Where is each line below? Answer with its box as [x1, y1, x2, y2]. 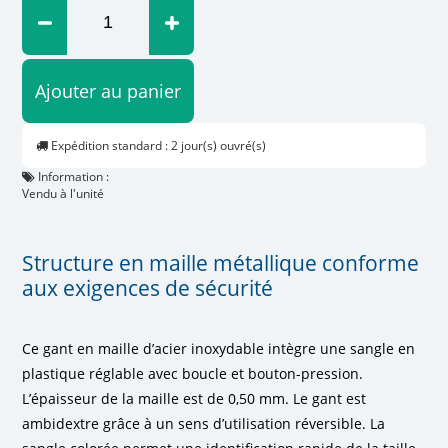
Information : [35, 167, 110, 185]
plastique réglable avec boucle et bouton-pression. [22, 363, 364, 383]
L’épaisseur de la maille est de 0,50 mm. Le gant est [22, 388, 367, 408]
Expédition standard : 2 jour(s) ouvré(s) [48, 136, 267, 154]
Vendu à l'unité [22, 184, 105, 202]
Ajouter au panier [35, 78, 182, 103]
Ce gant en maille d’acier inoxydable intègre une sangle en [22, 338, 416, 358]
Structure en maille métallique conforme [22, 248, 420, 277]
